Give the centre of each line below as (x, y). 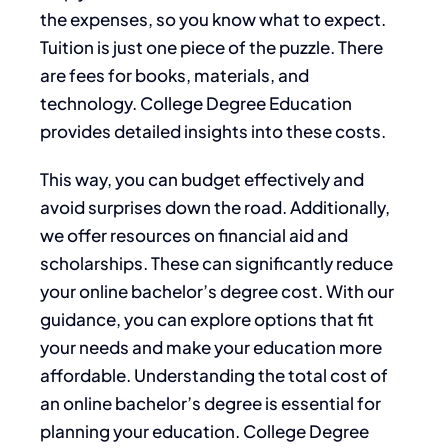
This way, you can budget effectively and (202, 178)
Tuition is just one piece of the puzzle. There (211, 46)
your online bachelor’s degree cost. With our (217, 290)
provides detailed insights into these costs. (213, 130)
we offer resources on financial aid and (194, 234)
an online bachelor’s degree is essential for (210, 402)
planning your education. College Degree (204, 430)
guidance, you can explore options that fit (207, 318)
